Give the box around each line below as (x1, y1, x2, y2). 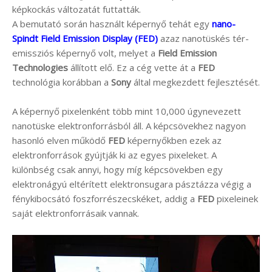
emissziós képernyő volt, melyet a (12, 46, 158, 59)
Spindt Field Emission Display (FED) (12, 32, 158, 44)
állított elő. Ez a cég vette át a (68, 61, 198, 73)
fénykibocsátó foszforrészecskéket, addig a (12, 192, 197, 205)
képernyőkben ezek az (125, 134, 222, 146)
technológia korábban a (12, 75, 111, 88)
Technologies (12, 61, 68, 73)
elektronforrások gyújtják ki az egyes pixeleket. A (12, 148, 217, 161)
